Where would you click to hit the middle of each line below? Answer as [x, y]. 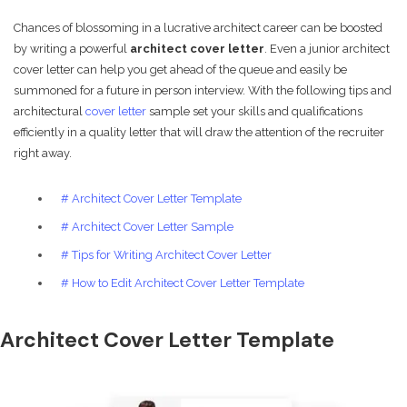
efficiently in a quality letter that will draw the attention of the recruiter [199, 133]
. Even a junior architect [327, 49]
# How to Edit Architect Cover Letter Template [183, 283]
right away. [43, 154]
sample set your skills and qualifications [254, 112]
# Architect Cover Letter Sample [147, 226]
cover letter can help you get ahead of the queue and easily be [180, 70]
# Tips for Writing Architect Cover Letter [166, 254]
